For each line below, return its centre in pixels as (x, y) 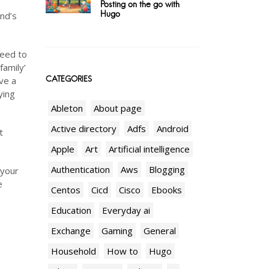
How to (122, 251)
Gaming (117, 231)
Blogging (167, 169)
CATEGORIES (69, 79)
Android (173, 128)
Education (71, 210)
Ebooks (167, 190)
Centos (66, 190)
